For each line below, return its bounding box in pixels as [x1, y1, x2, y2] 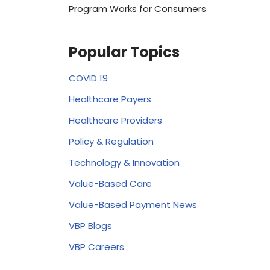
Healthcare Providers [68, 113, 162, 127]
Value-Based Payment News [68, 198, 197, 211]
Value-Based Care [68, 177, 152, 190]
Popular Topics [68, 42, 180, 62]
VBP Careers [68, 240, 124, 253]
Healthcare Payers [68, 92, 151, 105]
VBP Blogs [68, 219, 112, 232]
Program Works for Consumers [68, 2, 206, 15]
